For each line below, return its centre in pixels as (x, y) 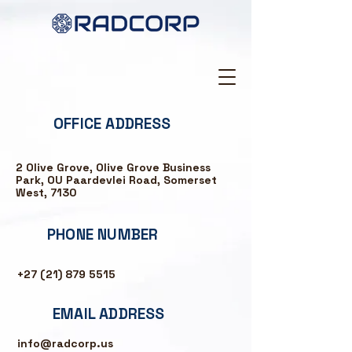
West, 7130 (46, 192)
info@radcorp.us (65, 343)
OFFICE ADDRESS (112, 124)
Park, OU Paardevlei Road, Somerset (116, 180)
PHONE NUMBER (103, 235)
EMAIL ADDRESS (109, 314)
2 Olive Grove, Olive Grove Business (113, 167)
